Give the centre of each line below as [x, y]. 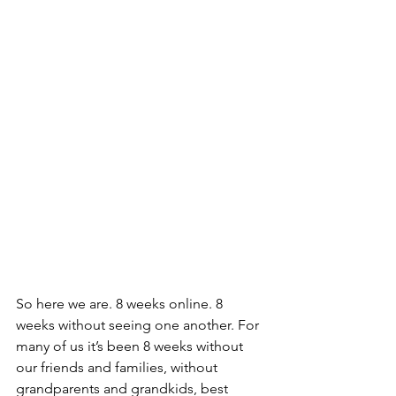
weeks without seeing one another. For [139, 324]
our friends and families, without [118, 367]
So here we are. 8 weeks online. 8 [121, 303]
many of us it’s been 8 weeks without [131, 346]
